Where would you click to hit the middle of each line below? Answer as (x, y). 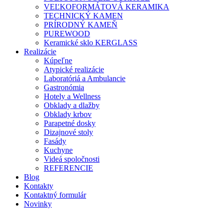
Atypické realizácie (74, 69)
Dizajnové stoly (68, 132)
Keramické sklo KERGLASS (91, 42)
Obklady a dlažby (72, 105)
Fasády (55, 141)
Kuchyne (58, 150)
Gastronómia (64, 87)
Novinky (38, 204)
